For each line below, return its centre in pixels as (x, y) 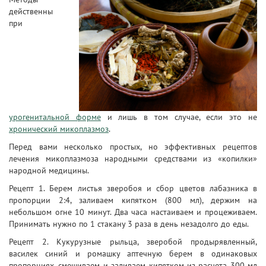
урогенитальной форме (55, 117)
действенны (31, 11)
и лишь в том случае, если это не (179, 117)
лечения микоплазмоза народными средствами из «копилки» (133, 159)
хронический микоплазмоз (59, 129)
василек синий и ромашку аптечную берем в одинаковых (133, 254)
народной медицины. (49, 170)
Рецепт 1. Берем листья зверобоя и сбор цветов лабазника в (133, 188)
